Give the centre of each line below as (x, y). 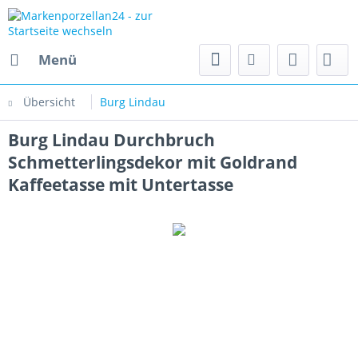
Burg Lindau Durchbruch (111, 140)
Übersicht (49, 102)
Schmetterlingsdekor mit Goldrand (153, 162)
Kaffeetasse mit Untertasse (121, 185)
